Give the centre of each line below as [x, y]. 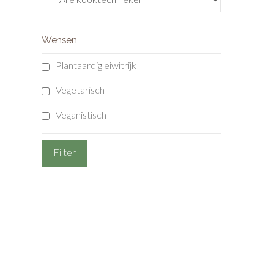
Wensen [59, 40]
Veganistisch [81, 114]
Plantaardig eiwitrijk [96, 65]
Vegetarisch [80, 90]
